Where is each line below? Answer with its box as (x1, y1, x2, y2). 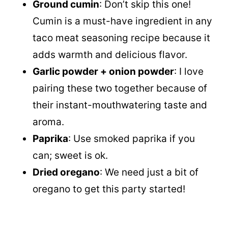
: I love (174, 66, 204, 77)
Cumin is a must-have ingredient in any (33, 15, 212, 27)
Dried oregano (33, 166, 100, 178)
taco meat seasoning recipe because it (33, 32, 210, 44)
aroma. (33, 116, 64, 128)
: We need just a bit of (100, 166, 198, 178)
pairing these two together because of (33, 82, 207, 94)
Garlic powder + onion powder (33, 66, 174, 77)
